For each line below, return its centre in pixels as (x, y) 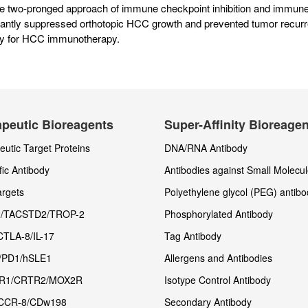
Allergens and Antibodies (218, 258)
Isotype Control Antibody (218, 280)
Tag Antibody (193, 236)
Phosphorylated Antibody (219, 214)
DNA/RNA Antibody (206, 148)
